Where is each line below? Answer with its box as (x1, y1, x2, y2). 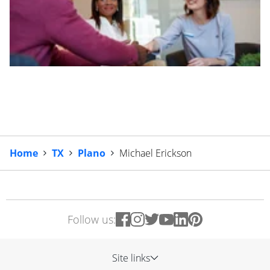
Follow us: (67, 212, 116, 227)
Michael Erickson (119, 146, 192, 160)
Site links (111, 251, 150, 265)
